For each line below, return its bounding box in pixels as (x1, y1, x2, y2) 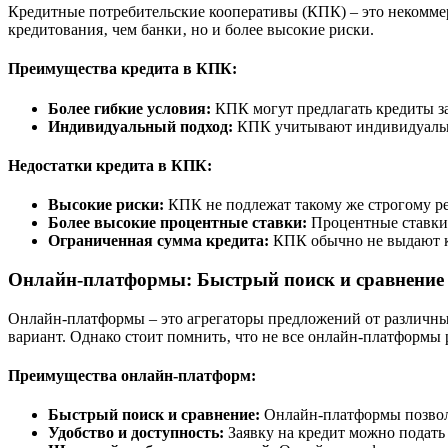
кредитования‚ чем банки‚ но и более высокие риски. (8, 21, 374, 39)
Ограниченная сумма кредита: (48, 232, 269, 250)
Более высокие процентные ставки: (48, 214, 307, 232)
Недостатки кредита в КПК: (8, 156, 212, 174)
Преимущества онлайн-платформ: (8, 366, 256, 384)
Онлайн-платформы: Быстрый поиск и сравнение (8, 268, 444, 290)
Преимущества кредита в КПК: (8, 60, 237, 78)
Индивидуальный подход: (48, 117, 233, 135)
